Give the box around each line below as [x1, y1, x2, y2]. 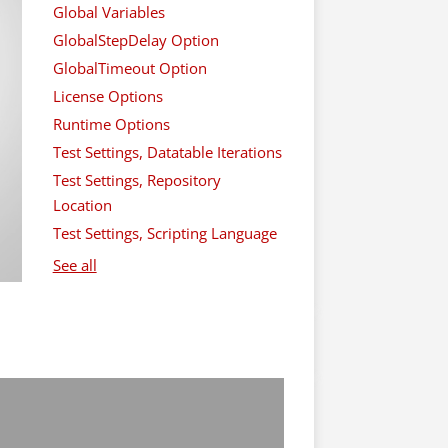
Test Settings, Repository [52, 169, 221, 190]
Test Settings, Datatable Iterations [52, 141, 282, 162]
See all [52, 254, 97, 275]
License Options [52, 85, 163, 106]
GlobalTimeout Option [52, 57, 207, 78]
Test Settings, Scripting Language [52, 222, 277, 243]
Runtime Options [52, 113, 170, 134]
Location [52, 194, 112, 215]
